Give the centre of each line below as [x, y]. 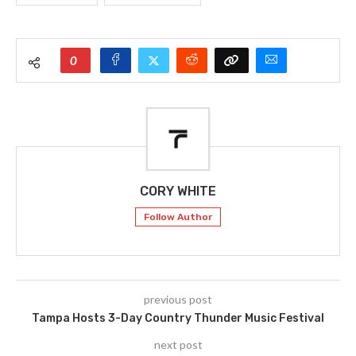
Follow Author [178, 217]
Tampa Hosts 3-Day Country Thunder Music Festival [178, 319]
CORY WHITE [178, 192]
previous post [178, 300]
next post [178, 345]
